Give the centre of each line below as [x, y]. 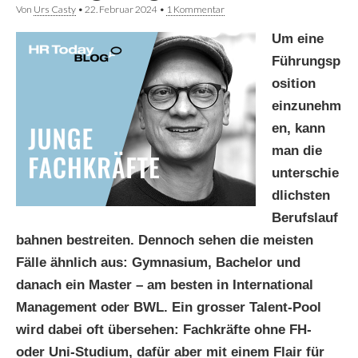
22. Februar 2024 [121, 9]
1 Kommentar [195, 9]
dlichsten [301, 195]
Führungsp [306, 61]
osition [294, 83]
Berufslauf [305, 217]
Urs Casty [55, 9]
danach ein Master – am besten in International [165, 284]
